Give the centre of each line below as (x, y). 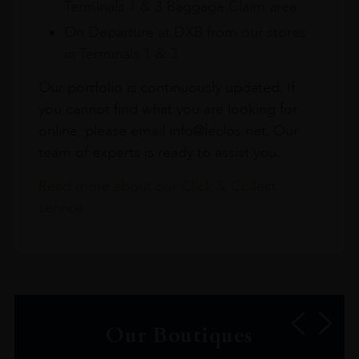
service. (63, 207)
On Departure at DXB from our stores (185, 32)
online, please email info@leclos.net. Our (168, 130)
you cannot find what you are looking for (167, 109)
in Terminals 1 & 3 (121, 53)
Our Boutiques (179, 335)
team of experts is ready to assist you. (159, 152)
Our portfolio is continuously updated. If (166, 87)
